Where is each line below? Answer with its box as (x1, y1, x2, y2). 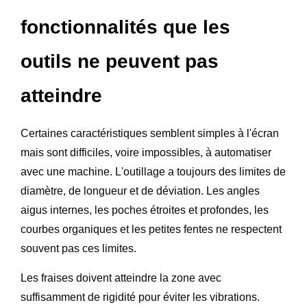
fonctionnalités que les (21, 16, 230, 38)
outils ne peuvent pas (21, 50, 219, 72)
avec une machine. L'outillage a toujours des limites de (21, 165, 286, 177)
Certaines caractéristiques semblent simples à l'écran (21, 127, 279, 139)
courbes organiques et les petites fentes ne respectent (21, 223, 282, 235)
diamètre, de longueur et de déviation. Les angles (21, 184, 260, 197)
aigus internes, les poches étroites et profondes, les (21, 204, 269, 216)
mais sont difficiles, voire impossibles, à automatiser (21, 146, 271, 158)
